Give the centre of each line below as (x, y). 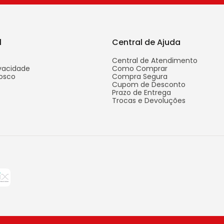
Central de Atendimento (155, 60)
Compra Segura (140, 76)
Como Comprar (140, 68)
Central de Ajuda (146, 42)
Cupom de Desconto (149, 84)
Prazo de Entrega (141, 92)
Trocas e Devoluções (149, 100)
